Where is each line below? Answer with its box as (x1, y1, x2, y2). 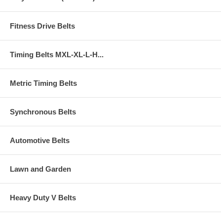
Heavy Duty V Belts (10, 193, 76, 202)
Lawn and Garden (10, 164, 71, 173)
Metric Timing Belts (10, 78, 77, 87)
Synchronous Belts (10, 107, 76, 116)
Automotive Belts (10, 136, 70, 145)
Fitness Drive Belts (10, 21, 75, 30)
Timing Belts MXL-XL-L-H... (10, 50, 104, 59)
